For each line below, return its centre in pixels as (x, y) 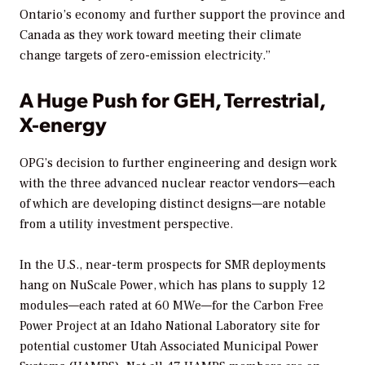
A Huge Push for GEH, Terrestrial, (172, 99)
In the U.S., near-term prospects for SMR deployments (173, 265)
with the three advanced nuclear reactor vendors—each (178, 183)
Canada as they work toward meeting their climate (161, 35)
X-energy (63, 124)
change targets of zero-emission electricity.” (145, 56)
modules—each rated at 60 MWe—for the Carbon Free (172, 306)
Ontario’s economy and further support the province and (182, 15)
